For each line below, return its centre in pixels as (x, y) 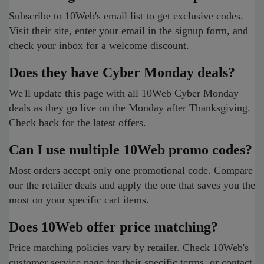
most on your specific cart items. (79, 200)
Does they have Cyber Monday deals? (122, 72)
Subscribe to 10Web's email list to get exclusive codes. (126, 16)
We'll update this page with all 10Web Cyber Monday (124, 93)
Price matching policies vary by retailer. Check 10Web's (129, 247)
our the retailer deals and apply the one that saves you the (132, 185)
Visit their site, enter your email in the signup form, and (128, 31)
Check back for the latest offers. (77, 123)
